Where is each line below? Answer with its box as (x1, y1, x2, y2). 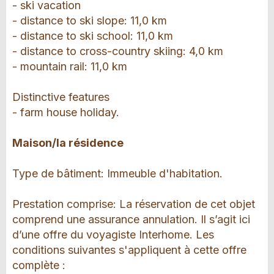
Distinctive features (12, 91, 109, 104)
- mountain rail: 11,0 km (12, 60, 127, 73)
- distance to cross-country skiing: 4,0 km (12, 45, 223, 58)
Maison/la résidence (12, 136, 124, 150)
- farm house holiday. (12, 106, 119, 119)
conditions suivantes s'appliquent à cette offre (12, 243, 246, 257)
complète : (12, 259, 65, 272)
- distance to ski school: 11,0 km (12, 29, 173, 43)
